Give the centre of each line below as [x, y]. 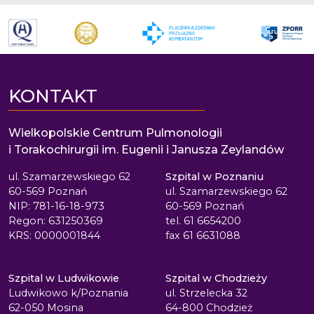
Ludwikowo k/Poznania [68, 293]
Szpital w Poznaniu [214, 177]
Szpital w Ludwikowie [64, 278]
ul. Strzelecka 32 [206, 293]
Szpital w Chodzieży [216, 278]
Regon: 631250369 [56, 221]
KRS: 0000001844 [54, 235]
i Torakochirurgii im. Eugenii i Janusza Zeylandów [146, 150]
